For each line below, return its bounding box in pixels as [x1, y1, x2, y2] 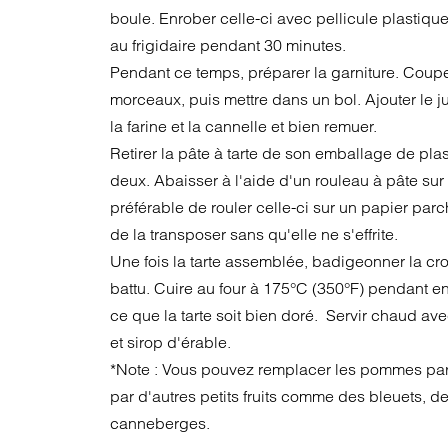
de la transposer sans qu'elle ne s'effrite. [110, 224, 399, 244]
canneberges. [110, 413, 211, 433]
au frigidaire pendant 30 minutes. [110, 35, 347, 55]
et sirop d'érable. [110, 332, 232, 352]
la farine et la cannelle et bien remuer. [110, 116, 378, 136]
